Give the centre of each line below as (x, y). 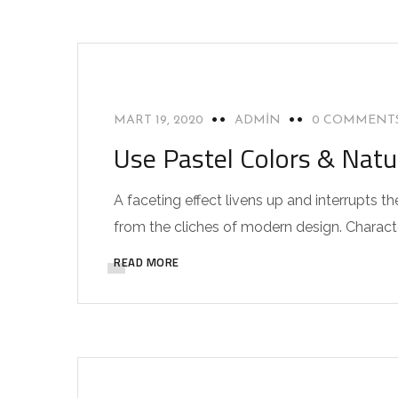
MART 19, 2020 (159, 120)
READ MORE (147, 262)
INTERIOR (150, 66)
